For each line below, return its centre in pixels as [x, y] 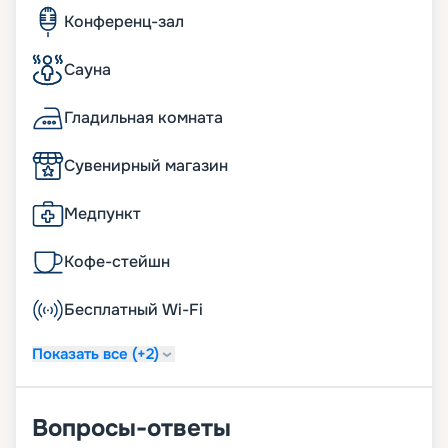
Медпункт [102, 214]
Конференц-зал [124, 22]
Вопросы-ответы [131, 428]
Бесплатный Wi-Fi [133, 310]
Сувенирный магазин [146, 166]
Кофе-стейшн [117, 262]
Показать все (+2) [95, 353]
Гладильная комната [143, 118]
